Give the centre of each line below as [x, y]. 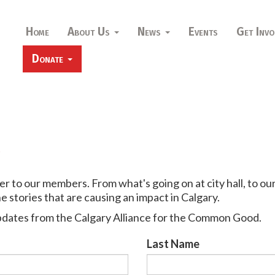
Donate [49, 59]
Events [203, 32]
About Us [90, 32]
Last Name [173, 244]
